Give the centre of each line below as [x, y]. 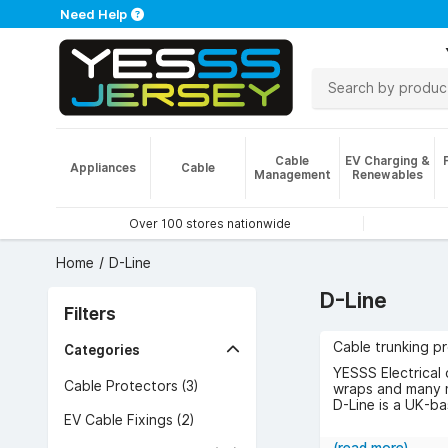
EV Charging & [387, 160]
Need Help [93, 14]
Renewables [387, 174]
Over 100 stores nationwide [209, 223]
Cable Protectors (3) [131, 386]
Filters [90, 313]
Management [292, 174]
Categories [102, 350]
